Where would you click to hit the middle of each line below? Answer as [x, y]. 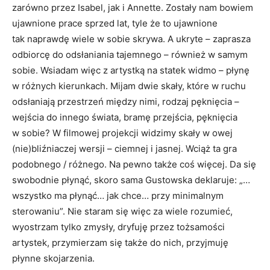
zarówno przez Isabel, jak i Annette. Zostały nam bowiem [133, 8]
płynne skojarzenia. [53, 259]
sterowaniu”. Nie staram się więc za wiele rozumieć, [122, 212]
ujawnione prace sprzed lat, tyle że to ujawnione [115, 24]
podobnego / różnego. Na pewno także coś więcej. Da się [134, 165]
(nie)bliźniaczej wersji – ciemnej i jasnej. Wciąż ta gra [124, 149]
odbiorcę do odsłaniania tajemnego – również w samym [130, 55]
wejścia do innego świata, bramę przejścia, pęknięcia [125, 118]
